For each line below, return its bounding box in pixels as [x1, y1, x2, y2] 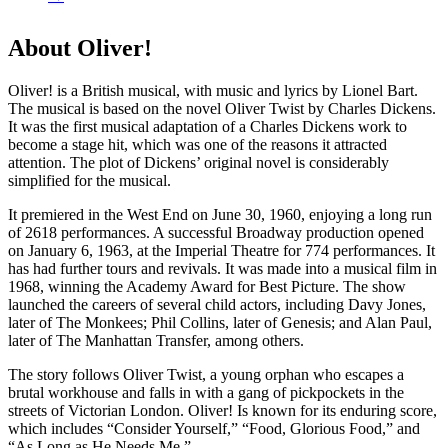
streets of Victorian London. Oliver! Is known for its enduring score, [8, 401, 437, 419]
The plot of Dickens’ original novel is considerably [70, 153, 389, 171]
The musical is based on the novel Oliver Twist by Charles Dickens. [8, 99, 436, 117]
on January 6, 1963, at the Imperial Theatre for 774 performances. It [8, 241, 435, 259]
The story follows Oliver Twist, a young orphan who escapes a [8, 365, 404, 383]
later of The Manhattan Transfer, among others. [8, 331, 304, 349]
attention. [8, 153, 70, 171]
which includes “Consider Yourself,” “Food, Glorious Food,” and [8, 419, 420, 437]
